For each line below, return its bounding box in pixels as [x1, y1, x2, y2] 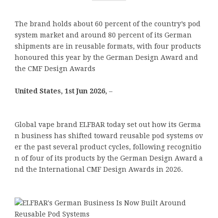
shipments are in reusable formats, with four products [15, 42, 201, 50]
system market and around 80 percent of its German [15, 31, 192, 39]
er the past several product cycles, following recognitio [15, 143, 201, 151]
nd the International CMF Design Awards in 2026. [15, 165, 183, 173]
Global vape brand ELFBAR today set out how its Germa [15, 120, 201, 128]
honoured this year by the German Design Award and [15, 53, 198, 61]
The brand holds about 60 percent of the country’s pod [15, 19, 200, 28]
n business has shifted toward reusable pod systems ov [15, 131, 203, 140]
